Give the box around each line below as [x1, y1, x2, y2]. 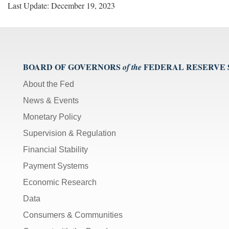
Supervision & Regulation [23, 128, 116, 138]
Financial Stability [23, 145, 88, 154]
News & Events [23, 96, 79, 105]
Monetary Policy [23, 112, 81, 121]
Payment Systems [23, 161, 88, 170]
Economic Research [23, 177, 97, 187]
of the [123, 61, 142, 73]
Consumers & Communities [23, 210, 123, 219]
